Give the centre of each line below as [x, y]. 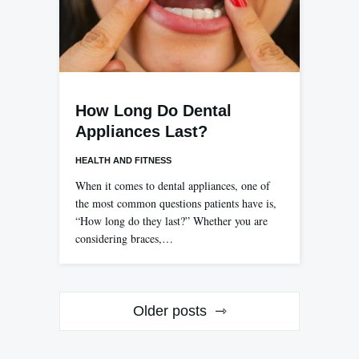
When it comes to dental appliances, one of [173, 186]
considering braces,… [124, 239]
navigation [107, 334]
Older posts [169, 311]
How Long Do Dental [153, 111]
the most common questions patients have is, [176, 204]
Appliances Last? [141, 132]
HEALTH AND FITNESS [123, 161]
